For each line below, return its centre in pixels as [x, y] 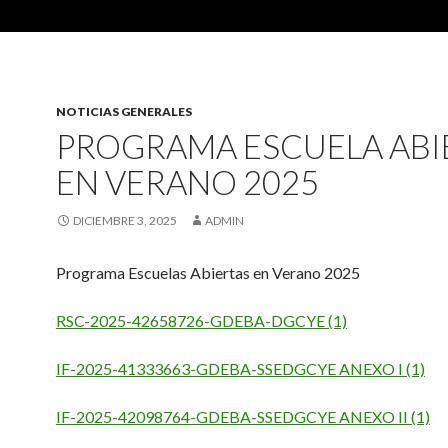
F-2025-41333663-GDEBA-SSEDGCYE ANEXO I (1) [243, 368]
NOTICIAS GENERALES [124, 111]
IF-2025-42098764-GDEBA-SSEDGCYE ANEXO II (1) [243, 416]
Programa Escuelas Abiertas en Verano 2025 [208, 272]
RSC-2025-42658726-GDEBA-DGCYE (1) [201, 320]
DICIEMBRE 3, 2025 [125, 220]
